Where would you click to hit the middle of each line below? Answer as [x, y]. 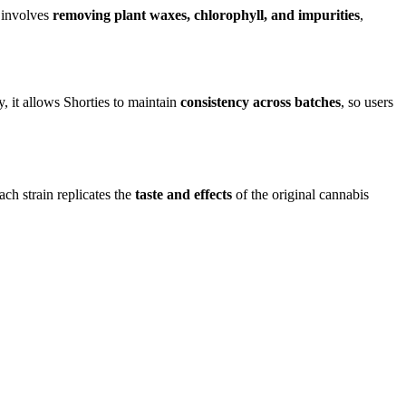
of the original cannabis [300, 195]
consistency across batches [261, 101]
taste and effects [184, 195]
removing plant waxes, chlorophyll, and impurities [206, 15]
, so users [367, 101]
